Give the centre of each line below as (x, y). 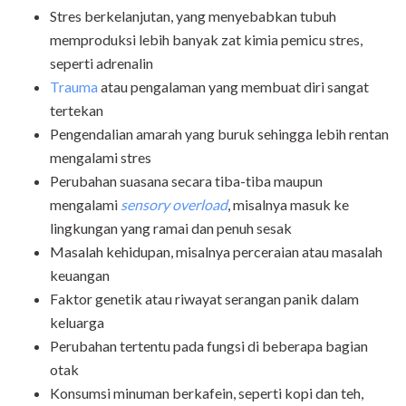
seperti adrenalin (101, 63)
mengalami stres (101, 158)
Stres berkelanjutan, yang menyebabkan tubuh (193, 16)
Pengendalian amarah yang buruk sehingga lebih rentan (219, 134)
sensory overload (174, 205)
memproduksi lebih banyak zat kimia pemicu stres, (206, 40)
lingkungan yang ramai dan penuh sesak (171, 228)
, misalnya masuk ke (288, 205)
